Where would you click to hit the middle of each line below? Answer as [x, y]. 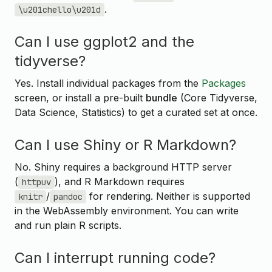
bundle [161, 98]
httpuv [36, 182]
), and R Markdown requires [120, 182]
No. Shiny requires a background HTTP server [123, 167]
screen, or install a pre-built [80, 98]
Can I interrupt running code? [115, 257]
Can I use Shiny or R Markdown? [125, 144]
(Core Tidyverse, [217, 98]
